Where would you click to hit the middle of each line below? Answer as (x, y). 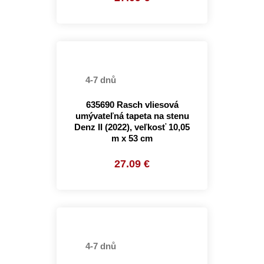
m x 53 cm (132, 138)
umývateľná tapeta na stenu (132, 116)
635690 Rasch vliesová (132, 105)
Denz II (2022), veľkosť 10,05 (132, 127)
